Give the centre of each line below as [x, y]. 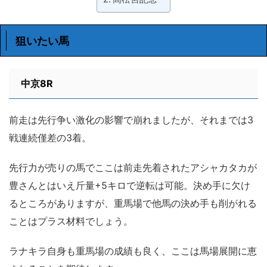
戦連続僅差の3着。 [50, 137]
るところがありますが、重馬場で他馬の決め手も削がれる [133, 203]
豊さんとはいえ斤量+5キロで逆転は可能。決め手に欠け [130, 185]
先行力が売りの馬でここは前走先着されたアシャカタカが [133, 167]
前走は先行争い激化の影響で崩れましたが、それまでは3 [131, 119]
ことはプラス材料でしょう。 [71, 221]
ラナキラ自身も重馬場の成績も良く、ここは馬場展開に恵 [133, 251]
